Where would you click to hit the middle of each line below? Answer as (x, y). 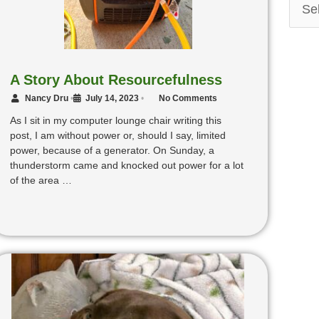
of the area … (41, 181)
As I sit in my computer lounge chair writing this (115, 121)
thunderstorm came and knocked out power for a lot (126, 166)
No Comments (188, 99)
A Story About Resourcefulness (116, 80)
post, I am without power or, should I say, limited (117, 136)
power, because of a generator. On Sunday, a (112, 151)
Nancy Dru (46, 99)
